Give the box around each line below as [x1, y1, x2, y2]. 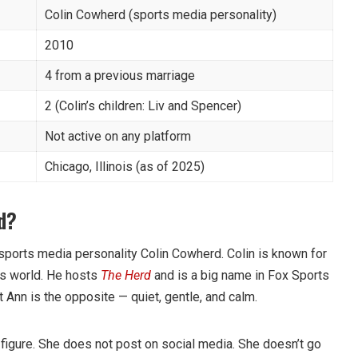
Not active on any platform [45, 128, 191, 144]
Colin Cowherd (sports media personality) [45, 6, 276, 22]
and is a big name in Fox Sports [151, 267, 329, 283]
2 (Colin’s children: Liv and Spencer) [45, 97, 241, 113]
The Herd [101, 267, 151, 283]
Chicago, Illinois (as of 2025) [45, 158, 205, 174]
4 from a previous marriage [45, 67, 195, 83]
